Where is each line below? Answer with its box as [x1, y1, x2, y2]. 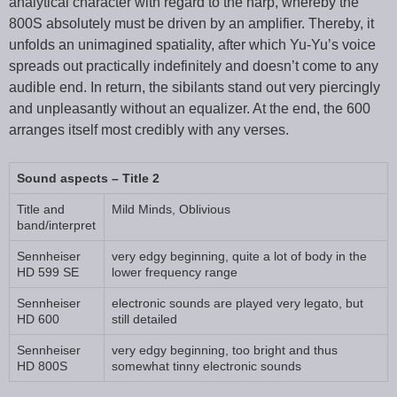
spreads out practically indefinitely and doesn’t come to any [9, 58, 378, 74]
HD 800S [17, 358, 67, 373]
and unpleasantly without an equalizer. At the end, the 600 [9, 100, 370, 116]
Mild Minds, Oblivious [112, 201, 230, 216]
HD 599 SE [17, 264, 79, 279]
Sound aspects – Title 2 [17, 170, 160, 185]
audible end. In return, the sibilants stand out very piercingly [9, 79, 380, 95]
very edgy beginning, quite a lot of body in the [112, 248, 367, 263]
